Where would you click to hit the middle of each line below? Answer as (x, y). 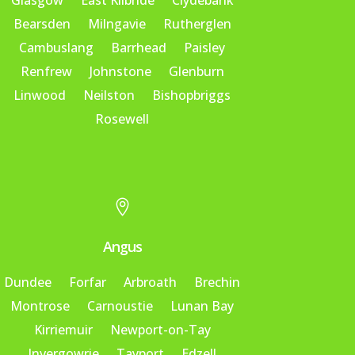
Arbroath (151, 282)
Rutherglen (197, 24)
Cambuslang (57, 48)
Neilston (109, 95)
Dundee (28, 282)
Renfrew (46, 72)
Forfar (88, 282)
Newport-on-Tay (160, 329)
